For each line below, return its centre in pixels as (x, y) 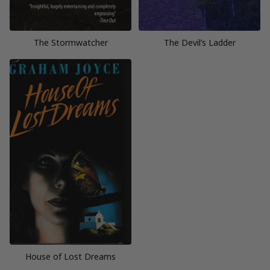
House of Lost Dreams (71, 257)
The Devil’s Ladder (199, 43)
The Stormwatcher (71, 43)
